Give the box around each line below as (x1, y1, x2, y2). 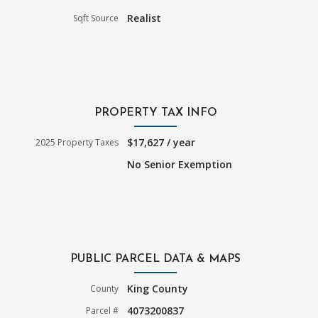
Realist (127, 11, 162, 25)
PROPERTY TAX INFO (94, 106, 217, 119)
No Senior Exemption (127, 157, 233, 171)
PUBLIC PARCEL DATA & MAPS (70, 253, 241, 265)
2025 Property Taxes (35, 136, 119, 148)
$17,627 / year (127, 135, 196, 149)
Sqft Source (73, 11, 119, 24)
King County (127, 281, 189, 295)
